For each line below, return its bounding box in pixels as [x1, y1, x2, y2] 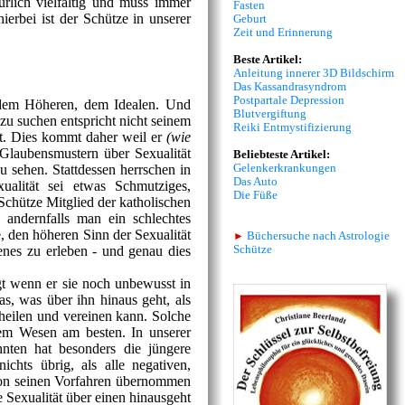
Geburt [233, 12, 267, 25]
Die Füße [233, 188, 278, 202]
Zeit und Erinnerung [233, 25, 333, 39]
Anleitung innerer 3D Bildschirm [233, 66, 394, 80]
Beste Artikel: [233, 52, 302, 66]
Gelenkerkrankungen [233, 161, 336, 174]
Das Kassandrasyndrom [233, 80, 346, 93]
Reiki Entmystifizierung [233, 120, 352, 134]
